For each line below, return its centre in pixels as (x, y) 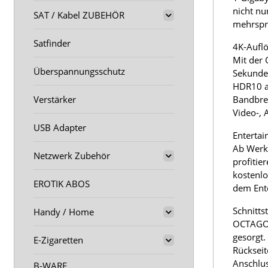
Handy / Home (64, 212)
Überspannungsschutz (79, 71)
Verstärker (55, 99)
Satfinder (52, 43)
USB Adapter (60, 127)
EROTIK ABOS (62, 184)
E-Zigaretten (58, 240)
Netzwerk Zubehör (72, 156)
